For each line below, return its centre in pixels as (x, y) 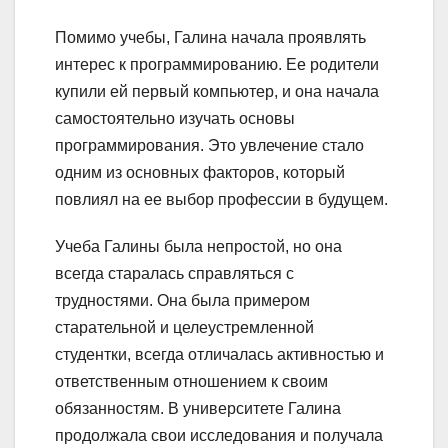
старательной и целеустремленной (184, 327)
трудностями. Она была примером (182, 300)
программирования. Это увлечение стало (209, 145)
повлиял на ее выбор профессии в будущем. (221, 199)
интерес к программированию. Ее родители (217, 64)
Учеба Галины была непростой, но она (198, 246)
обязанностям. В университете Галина (198, 408)
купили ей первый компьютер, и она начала (217, 91)
